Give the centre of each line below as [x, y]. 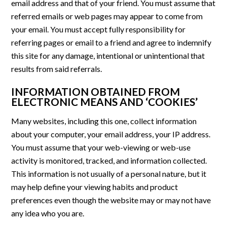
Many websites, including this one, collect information [104, 121]
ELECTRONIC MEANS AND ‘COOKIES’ [105, 102]
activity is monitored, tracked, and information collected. [109, 161]
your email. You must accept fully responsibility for [99, 29]
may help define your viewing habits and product [95, 187]
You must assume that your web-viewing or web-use [101, 147]
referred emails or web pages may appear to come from [107, 16]
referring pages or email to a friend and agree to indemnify [111, 43]
